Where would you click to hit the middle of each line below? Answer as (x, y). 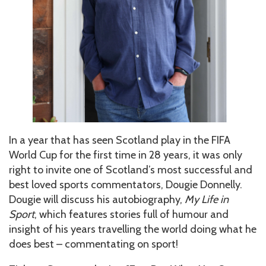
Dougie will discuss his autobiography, (97, 200)
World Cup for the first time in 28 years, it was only (126, 155)
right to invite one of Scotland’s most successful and (131, 170)
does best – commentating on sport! (94, 244)
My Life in (207, 200)
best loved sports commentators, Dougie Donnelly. (126, 185)
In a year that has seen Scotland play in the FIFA (120, 140)
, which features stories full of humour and (132, 215)
